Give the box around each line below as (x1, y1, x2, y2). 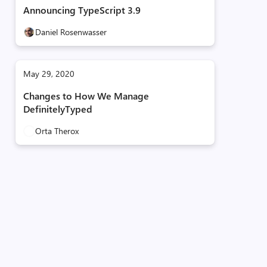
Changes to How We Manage (23, 89, 149, 102)
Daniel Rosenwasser (35, 26, 107, 38)
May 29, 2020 (23, 68, 74, 79)
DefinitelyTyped (23, 103, 92, 115)
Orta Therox (35, 125, 79, 136)
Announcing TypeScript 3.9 (23, 4, 141, 16)
